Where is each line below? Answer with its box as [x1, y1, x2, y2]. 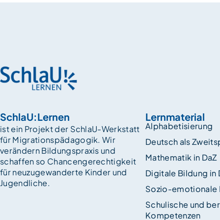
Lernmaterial [145, 110, 205, 123]
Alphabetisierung [145, 121, 213, 132]
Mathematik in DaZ [145, 152, 217, 163]
